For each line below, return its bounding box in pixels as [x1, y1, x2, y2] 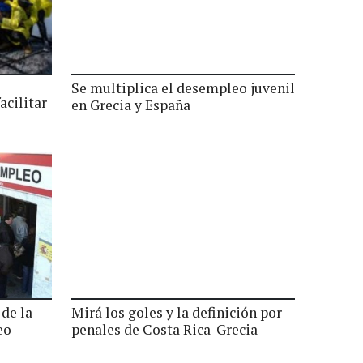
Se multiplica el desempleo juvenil [71, 79, 295, 97]
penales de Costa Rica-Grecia [71, 320, 258, 339]
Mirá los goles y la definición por [71, 303, 282, 322]
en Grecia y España [71, 96, 190, 114]
